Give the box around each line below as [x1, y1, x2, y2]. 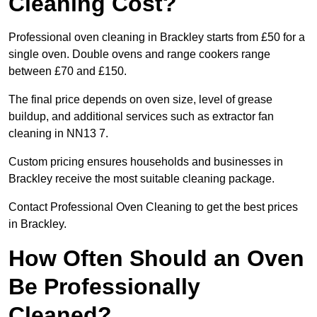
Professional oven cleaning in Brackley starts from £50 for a [8, 31, 305, 44]
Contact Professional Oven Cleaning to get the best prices [8, 201, 298, 214]
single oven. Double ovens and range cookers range [8, 48, 270, 61]
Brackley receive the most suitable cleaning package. [8, 173, 275, 185]
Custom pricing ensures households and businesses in [8, 156, 283, 168]
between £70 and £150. [8, 65, 127, 78]
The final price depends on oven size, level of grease [8, 93, 272, 106]
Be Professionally [8, 274, 200, 300]
